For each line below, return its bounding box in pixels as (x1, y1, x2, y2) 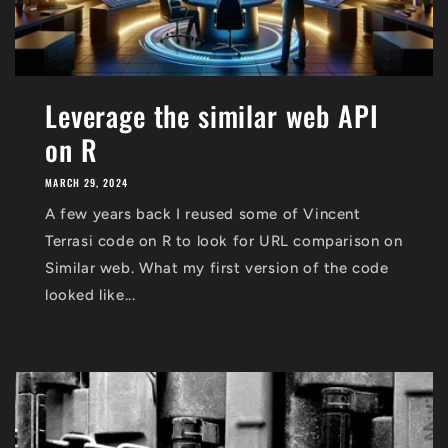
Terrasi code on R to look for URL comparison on (45, 232, 403, 250)
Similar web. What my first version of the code (45, 259, 389, 277)
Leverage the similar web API (45, 95, 379, 136)
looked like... (45, 286, 136, 304)
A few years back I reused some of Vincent (45, 205, 361, 223)
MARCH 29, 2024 (45, 175, 129, 190)
